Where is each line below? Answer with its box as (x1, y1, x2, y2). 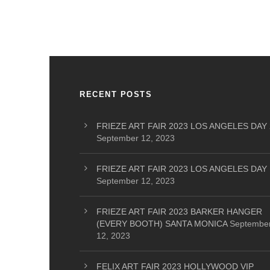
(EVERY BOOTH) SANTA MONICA (96, 219, 227, 229)
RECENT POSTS (80, 90, 152, 99)
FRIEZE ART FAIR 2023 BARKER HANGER (96, 207, 262, 217)
